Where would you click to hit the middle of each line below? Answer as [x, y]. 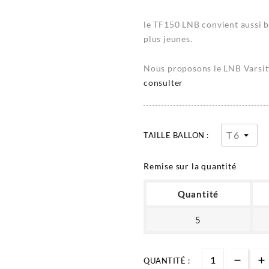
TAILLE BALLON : [176, 135]
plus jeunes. [168, 39]
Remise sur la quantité [190, 166]
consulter [164, 83]
